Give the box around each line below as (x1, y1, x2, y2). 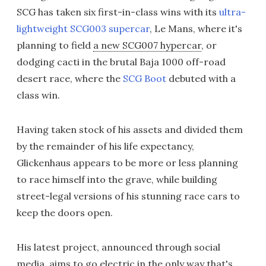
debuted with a (166, 72, 236, 84)
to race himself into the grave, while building (17, 173, 217, 185)
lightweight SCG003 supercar (17, 23, 150, 34)
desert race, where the (17, 72, 123, 84)
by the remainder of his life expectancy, (17, 140, 194, 152)
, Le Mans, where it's (150, 23, 242, 34)
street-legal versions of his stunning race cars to (17, 190, 240, 202)
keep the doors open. (17, 207, 113, 218)
